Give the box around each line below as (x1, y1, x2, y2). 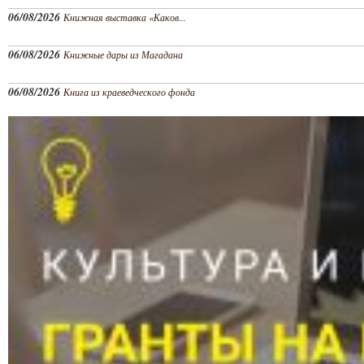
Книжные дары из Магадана (63, 47, 183, 61)
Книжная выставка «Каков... (63, 10, 186, 24)
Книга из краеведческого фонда (63, 84, 195, 98)
